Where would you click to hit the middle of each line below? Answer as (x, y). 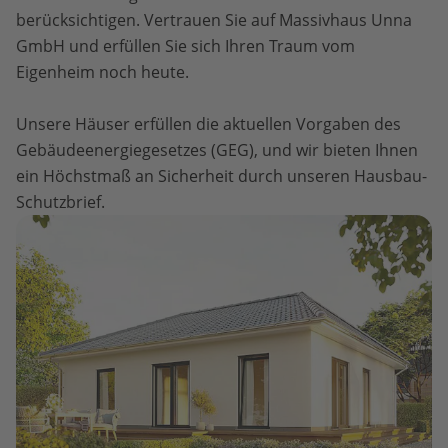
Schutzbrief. (60, 202)
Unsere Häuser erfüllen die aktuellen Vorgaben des (208, 124)
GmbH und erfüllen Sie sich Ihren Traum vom (185, 46)
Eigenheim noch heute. (102, 72)
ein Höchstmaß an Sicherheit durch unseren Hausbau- (221, 176)
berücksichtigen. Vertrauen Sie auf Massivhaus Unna (214, 20)
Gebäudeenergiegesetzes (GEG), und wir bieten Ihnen (217, 150)
